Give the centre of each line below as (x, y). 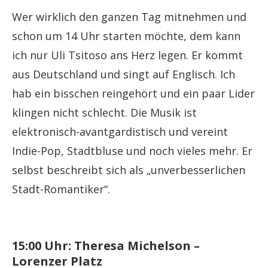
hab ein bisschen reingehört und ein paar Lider (133, 94)
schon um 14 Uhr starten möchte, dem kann (126, 36)
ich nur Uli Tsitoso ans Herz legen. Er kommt (127, 55)
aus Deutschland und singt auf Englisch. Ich (124, 74)
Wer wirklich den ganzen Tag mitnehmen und (129, 17)
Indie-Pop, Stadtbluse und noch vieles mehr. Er (132, 151)
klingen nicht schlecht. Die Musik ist (104, 113)
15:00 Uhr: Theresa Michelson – (106, 246)
